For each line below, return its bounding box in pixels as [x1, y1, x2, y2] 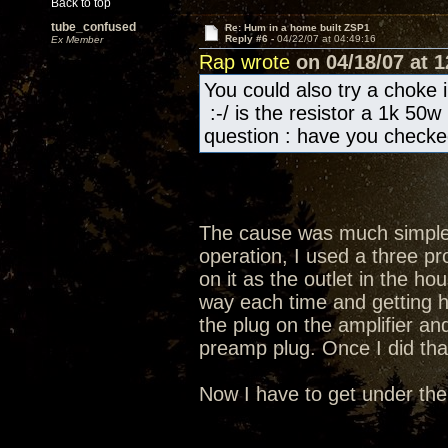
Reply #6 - [224, 33, 277, 44]
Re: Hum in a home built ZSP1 [224, 22, 370, 33]
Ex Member [51, 34, 103, 45]
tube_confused [51, 20, 136, 34]
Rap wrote [199, 51, 290, 73]
